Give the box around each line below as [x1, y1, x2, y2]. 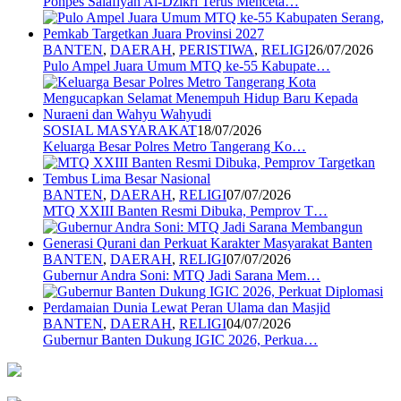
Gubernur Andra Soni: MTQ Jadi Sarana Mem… [43, 268, 320, 284]
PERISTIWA [179, 42, 254, 58]
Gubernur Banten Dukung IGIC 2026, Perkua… [43, 332, 318, 348]
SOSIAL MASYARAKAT [43, 123, 197, 139]
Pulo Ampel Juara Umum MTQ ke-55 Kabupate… [43, 58, 330, 74]
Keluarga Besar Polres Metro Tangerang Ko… [43, 139, 306, 155]
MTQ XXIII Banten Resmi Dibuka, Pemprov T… [43, 203, 328, 219]
